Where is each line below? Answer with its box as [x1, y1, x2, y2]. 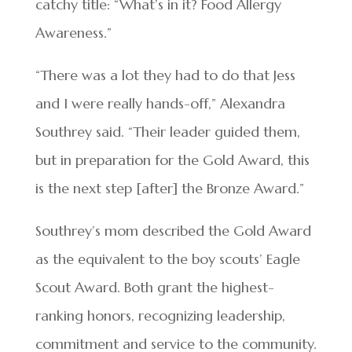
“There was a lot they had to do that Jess [35, 66, 295, 84]
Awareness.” [35, 24, 112, 42]
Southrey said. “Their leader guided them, [35, 123, 300, 141]
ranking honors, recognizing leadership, [35, 306, 285, 324]
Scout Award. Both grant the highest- [35, 278, 274, 296]
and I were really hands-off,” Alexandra [35, 94, 285, 112]
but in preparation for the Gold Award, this [35, 151, 310, 169]
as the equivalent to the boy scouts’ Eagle [35, 250, 300, 268]
